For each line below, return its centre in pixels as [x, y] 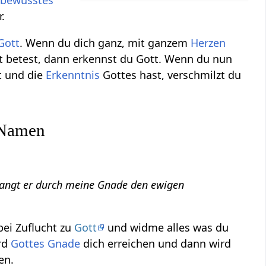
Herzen [208, 43]
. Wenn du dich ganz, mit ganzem [105, 43]
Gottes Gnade [46, 244]
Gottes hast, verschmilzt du [171, 75]
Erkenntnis [73, 75]
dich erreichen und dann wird [156, 244]
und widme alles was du [167, 228]
